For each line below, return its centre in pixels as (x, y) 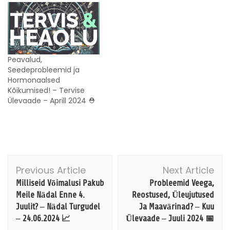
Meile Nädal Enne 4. (50, 195)
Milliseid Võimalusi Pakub (60, 183)
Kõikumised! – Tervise (46, 91)
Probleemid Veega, (182, 183)
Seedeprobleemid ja (44, 70)
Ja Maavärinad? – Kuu (177, 207)
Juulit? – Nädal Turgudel (58, 207)
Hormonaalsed (34, 80)
